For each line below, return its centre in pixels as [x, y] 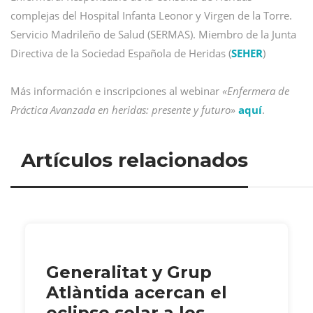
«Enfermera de [256, 91]
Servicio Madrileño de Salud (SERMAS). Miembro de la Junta [153, 34]
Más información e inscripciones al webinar [116, 91]
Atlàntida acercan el [137, 292]
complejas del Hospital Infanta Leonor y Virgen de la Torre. [151, 15]
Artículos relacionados [134, 160]
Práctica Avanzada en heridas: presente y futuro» [123, 110]
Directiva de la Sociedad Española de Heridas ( [121, 53]
